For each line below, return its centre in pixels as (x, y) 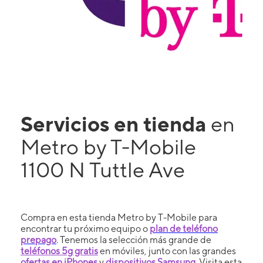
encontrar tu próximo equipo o (85, 228)
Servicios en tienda (116, 124)
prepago (38, 240)
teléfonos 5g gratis (59, 251)
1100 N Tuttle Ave (103, 169)
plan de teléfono (184, 228)
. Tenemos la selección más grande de (134, 240)
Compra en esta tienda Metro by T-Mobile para (119, 217)
